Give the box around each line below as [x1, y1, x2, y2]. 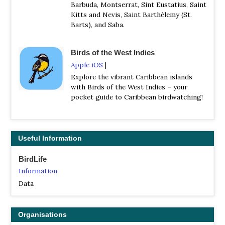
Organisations [18, 210, 67, 218]
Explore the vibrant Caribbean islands [71, 72, 192, 82]
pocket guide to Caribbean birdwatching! [71, 92, 203, 102]
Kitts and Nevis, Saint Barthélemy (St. [71, 10, 192, 20]
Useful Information [18, 134, 82, 143]
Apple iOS [71, 60, 103, 69]
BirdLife [19, 154, 47, 163]
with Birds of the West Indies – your [71, 82, 187, 92]
